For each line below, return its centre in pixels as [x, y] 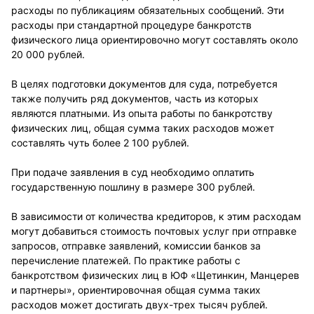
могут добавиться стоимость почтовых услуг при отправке [154, 231]
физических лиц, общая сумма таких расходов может [143, 128]
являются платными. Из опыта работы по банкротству [142, 113]
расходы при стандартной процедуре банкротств [131, 25]
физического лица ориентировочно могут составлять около [155, 40]
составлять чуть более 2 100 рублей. [100, 143]
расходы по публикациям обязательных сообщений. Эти [148, 10]
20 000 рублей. [48, 54]
